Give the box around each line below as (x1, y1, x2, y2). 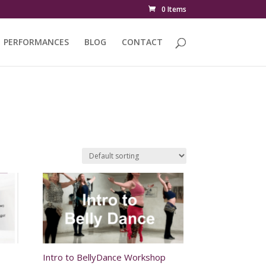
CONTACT (121, 36, 163, 47)
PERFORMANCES (3, 36, 69, 47)
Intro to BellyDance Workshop (43, 251, 166, 264)
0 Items (161, 4, 186, 14)
